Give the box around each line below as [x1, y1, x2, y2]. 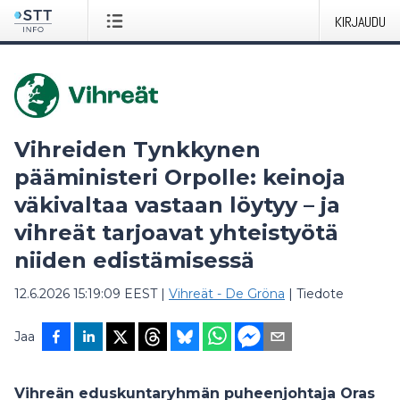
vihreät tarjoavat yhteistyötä [14, 220, 338, 246]
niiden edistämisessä [14, 247, 254, 273]
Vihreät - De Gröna [169, 286, 285, 302]
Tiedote [296, 286, 344, 302]
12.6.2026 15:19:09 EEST [14, 286, 157, 302]
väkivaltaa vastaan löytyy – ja [14, 192, 340, 218]
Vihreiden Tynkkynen [14, 137, 261, 162]
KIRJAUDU [335, 12, 386, 31]
